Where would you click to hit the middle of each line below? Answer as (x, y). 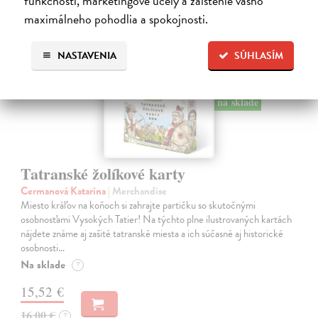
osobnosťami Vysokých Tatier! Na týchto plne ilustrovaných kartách (157, 219)
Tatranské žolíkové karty (103, 173)
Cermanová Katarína (65, 191)
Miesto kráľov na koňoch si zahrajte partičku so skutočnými (138, 205)
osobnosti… (43, 247)
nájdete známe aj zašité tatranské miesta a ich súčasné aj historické (152, 233)
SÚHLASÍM (259, 56)
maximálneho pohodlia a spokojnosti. (116, 19)
